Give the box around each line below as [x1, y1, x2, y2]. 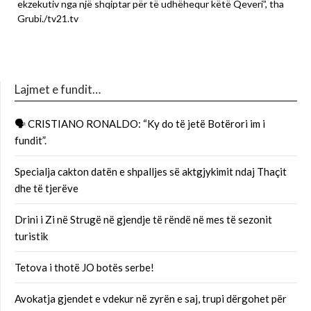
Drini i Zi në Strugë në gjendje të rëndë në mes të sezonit [15, 213, 272, 226]
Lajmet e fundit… [15, 82, 101, 97]
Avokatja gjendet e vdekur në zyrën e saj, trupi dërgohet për [15, 292, 287, 305]
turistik [15, 230, 48, 243]
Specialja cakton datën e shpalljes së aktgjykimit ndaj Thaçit [15, 165, 287, 178]
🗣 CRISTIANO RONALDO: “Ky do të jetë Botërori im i [15, 117, 265, 131]
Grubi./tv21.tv [17, 12, 78, 25]
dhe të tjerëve [15, 182, 78, 195]
